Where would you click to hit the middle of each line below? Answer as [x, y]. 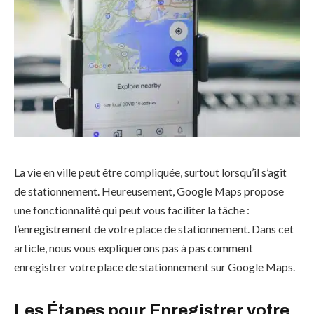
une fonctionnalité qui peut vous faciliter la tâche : [132, 210]
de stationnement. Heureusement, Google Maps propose [149, 191]
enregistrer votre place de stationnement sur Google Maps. [155, 266]
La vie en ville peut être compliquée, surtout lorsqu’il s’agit [150, 172]
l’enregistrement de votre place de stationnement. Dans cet [154, 228]
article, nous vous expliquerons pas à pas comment [134, 247]
